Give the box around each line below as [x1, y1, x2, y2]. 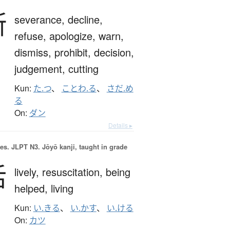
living [50, 181, 73, 196]
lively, [14, 164, 42, 180]
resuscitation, [42, 164, 106, 180]
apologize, [49, 28, 99, 44]
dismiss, [14, 45, 54, 60]
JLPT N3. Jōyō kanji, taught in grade [9, 142, 127, 152]
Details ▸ [108, 121, 132, 130]
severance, [14, 12, 68, 27]
